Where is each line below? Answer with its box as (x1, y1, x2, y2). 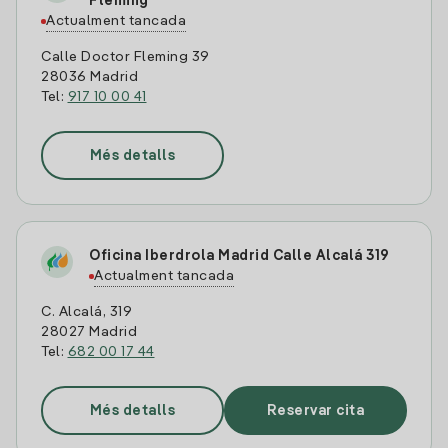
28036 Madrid (41, 70, 138, 84)
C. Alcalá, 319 (41, 305, 132, 319)
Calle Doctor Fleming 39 (41, 50, 210, 64)
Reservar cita (266, 403, 365, 418)
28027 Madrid (41, 325, 137, 339)
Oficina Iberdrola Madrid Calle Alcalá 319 (89, 249, 390, 263)
